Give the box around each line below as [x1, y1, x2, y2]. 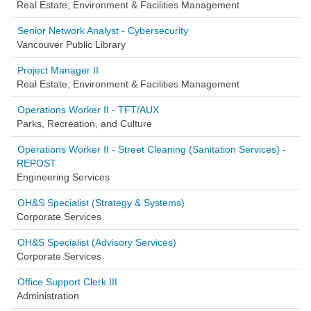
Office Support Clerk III [17, 276, 117, 287]
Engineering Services [17, 171, 110, 183]
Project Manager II [17, 65, 99, 76]
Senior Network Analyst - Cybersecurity [17, 25, 188, 36]
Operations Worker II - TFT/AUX [17, 104, 159, 115]
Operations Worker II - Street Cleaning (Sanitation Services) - [17, 144, 286, 155]
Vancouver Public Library [17, 39, 126, 50]
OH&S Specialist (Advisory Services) [17, 237, 176, 248]
